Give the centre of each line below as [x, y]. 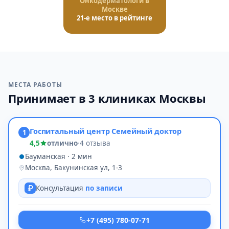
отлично [62, 143]
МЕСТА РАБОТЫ [35, 85]
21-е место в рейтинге [114, 18]
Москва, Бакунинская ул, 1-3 [74, 168]
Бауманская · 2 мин [59, 156]
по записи [104, 188]
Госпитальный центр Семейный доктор [106, 131]
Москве [114, 9]
